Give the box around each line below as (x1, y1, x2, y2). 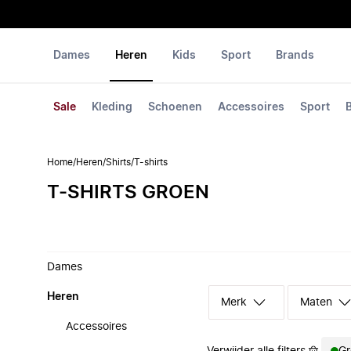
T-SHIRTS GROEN (47, 183, 209, 202)
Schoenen (148, 102, 202, 113)
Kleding (92, 102, 132, 113)
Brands (276, 50, 314, 61)
